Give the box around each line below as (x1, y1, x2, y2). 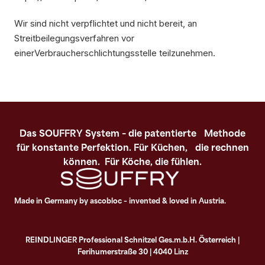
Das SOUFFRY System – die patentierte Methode (20, 125, 245, 140)
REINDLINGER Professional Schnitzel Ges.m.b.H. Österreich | (25, 232, 240, 245)
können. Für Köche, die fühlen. (63, 153, 202, 168)
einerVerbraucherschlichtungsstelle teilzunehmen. (14, 47, 215, 59)
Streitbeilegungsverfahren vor (14, 33, 134, 44)
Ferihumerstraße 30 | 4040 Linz (77, 244, 188, 257)
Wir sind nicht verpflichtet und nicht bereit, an (14, 18, 197, 29)
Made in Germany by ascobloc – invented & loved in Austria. (14, 193, 226, 206)
